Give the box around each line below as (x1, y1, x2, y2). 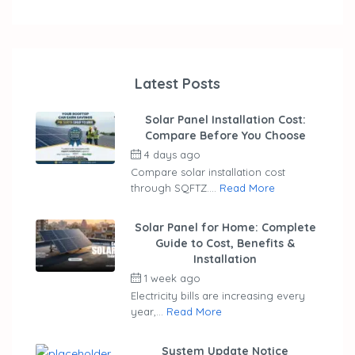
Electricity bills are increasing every (131, 288, 305, 302)
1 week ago (141, 271, 204, 284)
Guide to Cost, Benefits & (155, 235, 295, 250)
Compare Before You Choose (144, 128, 306, 143)
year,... (131, 304, 166, 318)
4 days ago (141, 147, 204, 161)
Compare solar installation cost (131, 165, 285, 178)
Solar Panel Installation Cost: (144, 112, 306, 127)
